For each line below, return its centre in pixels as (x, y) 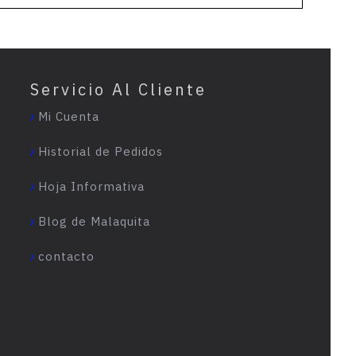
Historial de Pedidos (100, 151)
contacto (66, 256)
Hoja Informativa (91, 186)
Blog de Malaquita (94, 221)
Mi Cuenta (68, 116)
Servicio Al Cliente (118, 89)
